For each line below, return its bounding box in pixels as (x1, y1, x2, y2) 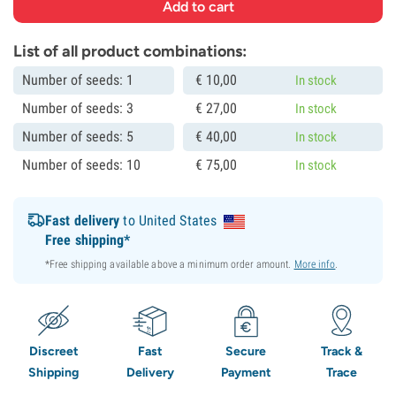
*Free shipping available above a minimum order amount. (45, 258, 294, 270)
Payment (220, 365, 271, 380)
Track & (321, 344, 363, 359)
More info (293, 258, 336, 270)
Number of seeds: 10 (22, 156, 141, 173)
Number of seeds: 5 (22, 128, 133, 145)
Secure (225, 344, 267, 359)
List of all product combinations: (13, 42, 247, 61)
